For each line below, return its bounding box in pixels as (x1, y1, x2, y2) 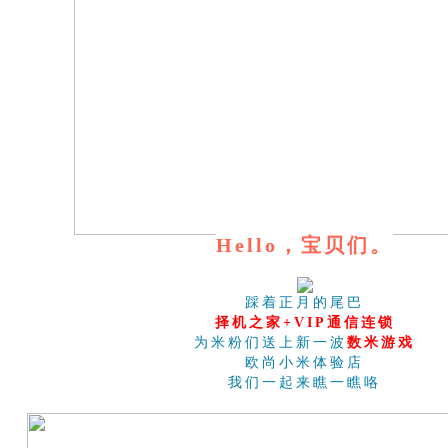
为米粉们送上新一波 (194, 335, 347, 350)
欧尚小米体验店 (245, 355, 364, 370)
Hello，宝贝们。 (216, 234, 393, 256)
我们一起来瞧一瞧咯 (228, 375, 381, 390)
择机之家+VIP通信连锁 (214, 315, 395, 330)
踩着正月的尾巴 (245, 295, 364, 310)
